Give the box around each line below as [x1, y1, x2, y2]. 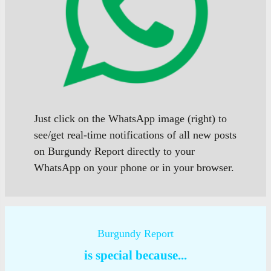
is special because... [84, 247, 187, 263]
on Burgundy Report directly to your [34, 145, 195, 157]
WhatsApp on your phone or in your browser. [34, 161, 234, 174]
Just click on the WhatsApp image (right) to [34, 112, 227, 125]
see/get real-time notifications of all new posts [34, 128, 237, 141]
